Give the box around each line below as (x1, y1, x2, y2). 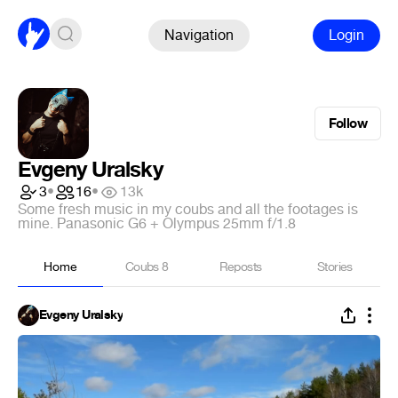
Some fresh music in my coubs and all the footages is (18, 200, 358, 219)
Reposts (219, 259, 262, 275)
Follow (328, 115, 367, 132)
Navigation (164, 25, 234, 44)
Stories (317, 259, 353, 275)
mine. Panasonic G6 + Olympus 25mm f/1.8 (18, 214, 296, 233)
